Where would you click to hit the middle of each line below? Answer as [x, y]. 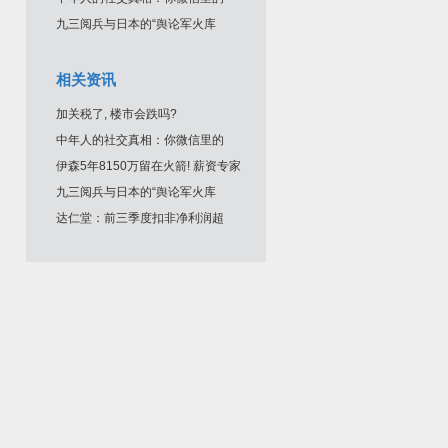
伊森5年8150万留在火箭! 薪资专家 [148, 166]
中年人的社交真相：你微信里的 [140, 140]
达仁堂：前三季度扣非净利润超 [140, 218]
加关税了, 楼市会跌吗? [116, 114]
